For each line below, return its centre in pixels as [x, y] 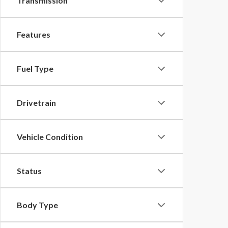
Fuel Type [35, 68]
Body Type [37, 205]
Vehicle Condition [50, 137]
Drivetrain [36, 103]
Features [34, 34]
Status [29, 171]
